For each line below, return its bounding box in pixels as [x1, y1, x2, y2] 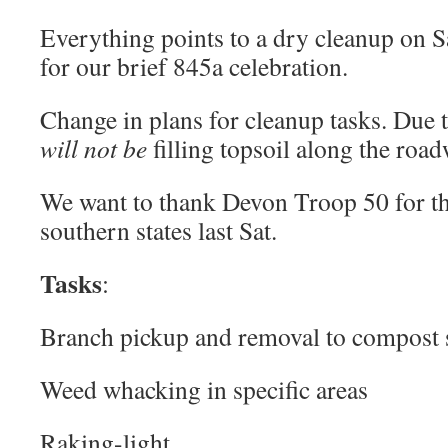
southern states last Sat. [40, 213, 277, 247]
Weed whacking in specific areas [40, 372, 368, 406]
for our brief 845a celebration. [40, 49, 348, 83]
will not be [40, 131, 147, 165]
